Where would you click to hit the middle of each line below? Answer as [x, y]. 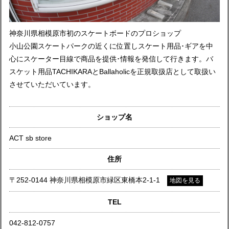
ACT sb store [30, 138]
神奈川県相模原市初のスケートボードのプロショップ [95, 33]
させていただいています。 [52, 84]
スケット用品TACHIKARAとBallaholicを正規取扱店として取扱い [112, 71]
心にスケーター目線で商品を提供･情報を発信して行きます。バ [111, 59]
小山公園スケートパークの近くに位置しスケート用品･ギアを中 [111, 46]
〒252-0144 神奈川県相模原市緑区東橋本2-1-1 [88, 180]
